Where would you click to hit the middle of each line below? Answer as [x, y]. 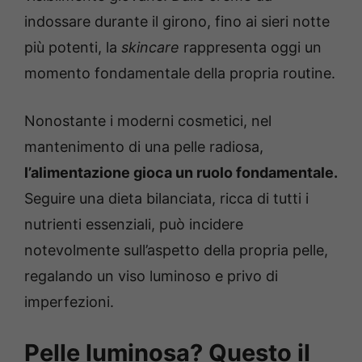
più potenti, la [73, 48]
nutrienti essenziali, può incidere [134, 225]
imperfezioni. [69, 302]
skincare [150, 48]
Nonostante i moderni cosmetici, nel [148, 121]
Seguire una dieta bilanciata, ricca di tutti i [166, 199]
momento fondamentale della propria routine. [180, 74]
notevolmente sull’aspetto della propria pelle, [176, 250]
